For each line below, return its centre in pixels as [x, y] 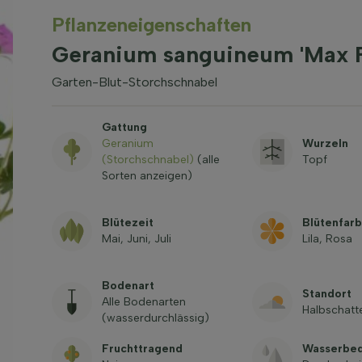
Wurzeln [325, 143]
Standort [326, 294]
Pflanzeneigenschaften [151, 25]
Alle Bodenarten [143, 302]
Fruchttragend [142, 349]
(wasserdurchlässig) [155, 318]
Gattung [124, 127]
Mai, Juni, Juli [136, 239]
